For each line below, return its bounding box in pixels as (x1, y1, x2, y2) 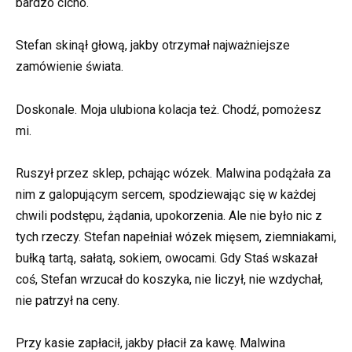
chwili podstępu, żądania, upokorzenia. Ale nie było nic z (16, 207, 322, 223)
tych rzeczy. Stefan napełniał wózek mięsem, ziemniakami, (16, 229, 336, 244)
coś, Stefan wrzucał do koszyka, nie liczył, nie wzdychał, (16, 271, 323, 287)
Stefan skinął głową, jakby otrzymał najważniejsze (16, 38, 290, 53)
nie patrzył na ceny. (16, 292, 119, 308)
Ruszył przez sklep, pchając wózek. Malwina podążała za (16, 165, 331, 181)
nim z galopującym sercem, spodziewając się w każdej (16, 186, 316, 202)
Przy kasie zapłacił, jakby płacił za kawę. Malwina (16, 335, 285, 350)
